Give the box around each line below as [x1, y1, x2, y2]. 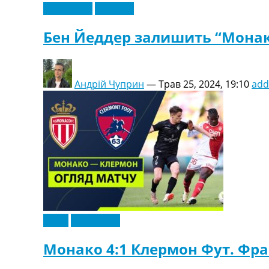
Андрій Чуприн [74, 77, 144, 91]
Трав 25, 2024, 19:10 [159, 77, 249, 91]
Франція [95, 2, 134, 16]
